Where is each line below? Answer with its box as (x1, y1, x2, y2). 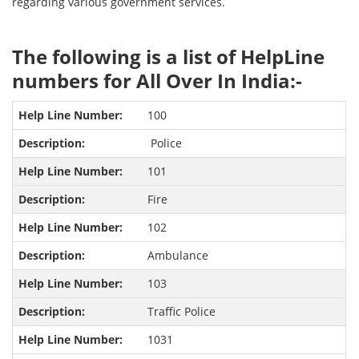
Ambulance (147, 248, 208, 264)
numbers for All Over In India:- (12, 68, 303, 95)
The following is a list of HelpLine (12, 44, 325, 71)
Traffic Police (147, 304, 216, 320)
